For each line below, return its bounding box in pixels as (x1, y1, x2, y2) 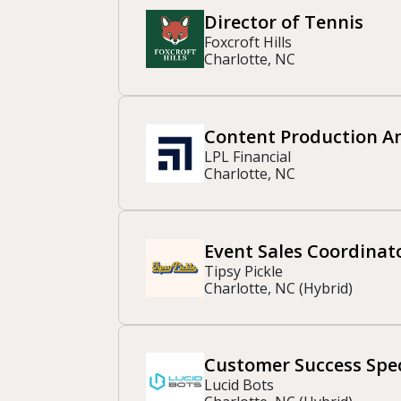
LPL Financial (204, 146, 291, 166)
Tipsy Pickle (204, 260, 283, 281)
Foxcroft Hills (204, 32, 292, 53)
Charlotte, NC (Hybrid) (204, 277, 353, 298)
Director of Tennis (204, 10, 363, 35)
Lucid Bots (204, 375, 274, 396)
